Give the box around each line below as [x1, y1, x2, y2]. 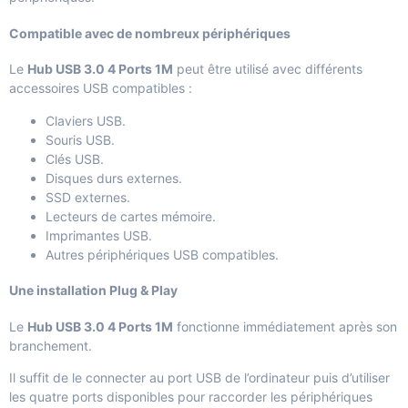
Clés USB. [46, 150, 104, 167]
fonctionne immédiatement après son [173, 318, 397, 334]
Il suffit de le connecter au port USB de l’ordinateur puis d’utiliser [9, 370, 390, 386]
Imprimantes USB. [46, 227, 152, 243]
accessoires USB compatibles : [9, 80, 192, 97]
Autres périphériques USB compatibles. [46, 246, 279, 262]
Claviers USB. [46, 112, 126, 128]
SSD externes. [46, 189, 130, 205]
